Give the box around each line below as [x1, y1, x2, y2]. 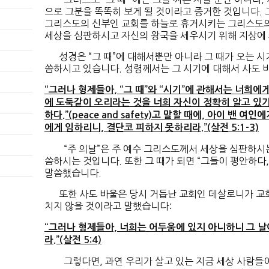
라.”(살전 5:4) [44, 235, 101, 245]
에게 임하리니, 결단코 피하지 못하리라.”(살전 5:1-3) [44, 123, 259, 133]
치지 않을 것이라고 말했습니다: [44, 201, 172, 211]
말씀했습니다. [44, 168, 101, 178]
